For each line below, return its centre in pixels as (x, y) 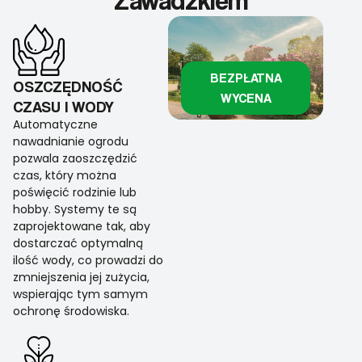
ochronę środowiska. (71, 311)
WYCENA (246, 98)
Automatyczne (55, 125)
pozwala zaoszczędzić (75, 159)
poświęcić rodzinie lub (75, 193)
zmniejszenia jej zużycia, (81, 278)
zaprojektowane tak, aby (82, 227)
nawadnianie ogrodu (71, 142)
